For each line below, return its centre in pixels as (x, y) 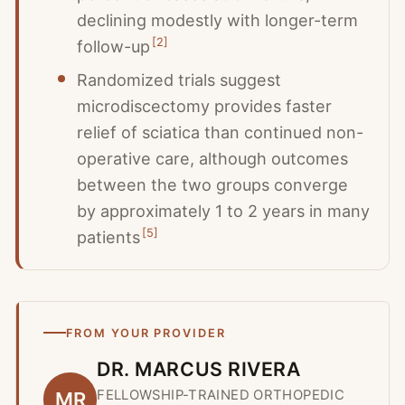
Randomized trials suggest (179, 80)
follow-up (113, 46)
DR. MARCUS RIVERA (199, 368)
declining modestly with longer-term (217, 20)
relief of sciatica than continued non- (220, 132)
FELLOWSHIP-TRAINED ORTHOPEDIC (221, 395)
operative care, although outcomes (212, 159)
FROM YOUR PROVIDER (146, 333)
